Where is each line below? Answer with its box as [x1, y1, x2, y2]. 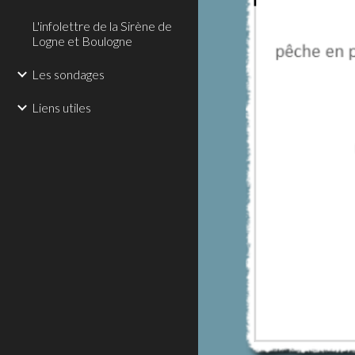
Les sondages [32, 67, 105, 82]
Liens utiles [32, 100, 91, 115]
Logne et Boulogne [32, 33, 132, 48]
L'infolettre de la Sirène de [32, 18, 172, 33]
